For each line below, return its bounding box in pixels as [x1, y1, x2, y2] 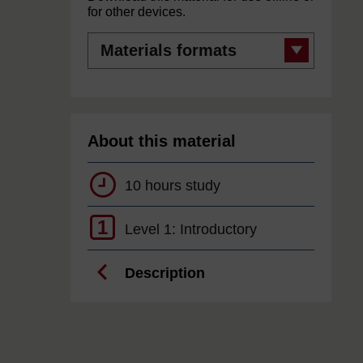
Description [125, 265, 205, 282]
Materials [87, 32, 134, 45]
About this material [88, 132, 236, 151]
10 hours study [125, 177, 220, 194]
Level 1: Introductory [125, 221, 257, 238]
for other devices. [88, 5, 186, 19]
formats [87, 45, 126, 58]
